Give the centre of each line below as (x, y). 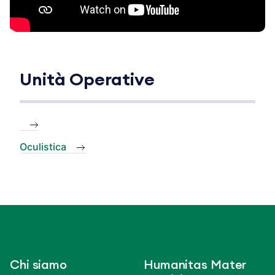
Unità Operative (87, 80)
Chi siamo (39, 265)
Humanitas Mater (195, 265)
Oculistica (43, 146)
